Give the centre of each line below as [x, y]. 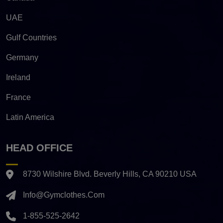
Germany [22, 57]
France [18, 97]
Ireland [18, 77]
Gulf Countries [31, 37]
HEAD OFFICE [39, 148]
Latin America [30, 117]
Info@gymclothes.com [64, 195]
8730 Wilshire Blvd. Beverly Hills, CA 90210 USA [110, 174]
